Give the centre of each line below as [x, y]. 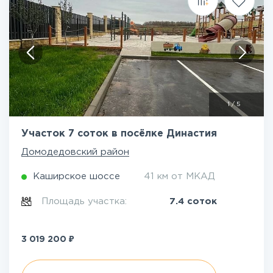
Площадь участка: [86, 201]
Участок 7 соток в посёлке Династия [119, 134]
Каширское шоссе [76, 176]
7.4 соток [193, 201]
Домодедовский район [75, 152]
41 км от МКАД [179, 176]
